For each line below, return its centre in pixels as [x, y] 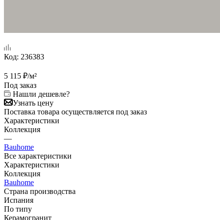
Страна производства [40, 191]
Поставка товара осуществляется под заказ [75, 111]
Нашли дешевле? [41, 94]
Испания [19, 200]
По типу [18, 209]
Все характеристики [38, 156]
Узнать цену [33, 103]
